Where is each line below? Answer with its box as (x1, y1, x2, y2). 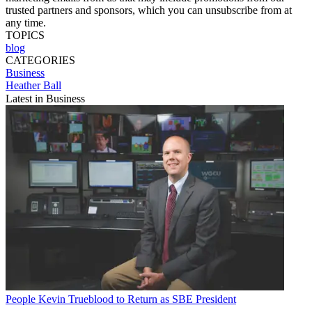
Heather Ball (6, 79, 61, 91)
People (6, 293, 36, 306)
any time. (6, 16, 46, 29)
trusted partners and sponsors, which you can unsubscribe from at (6, 3, 292, 16)
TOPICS (6, 29, 45, 41)
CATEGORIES (6, 54, 75, 66)
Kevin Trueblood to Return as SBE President (38, 293, 236, 306)
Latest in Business (6, 92, 85, 104)
